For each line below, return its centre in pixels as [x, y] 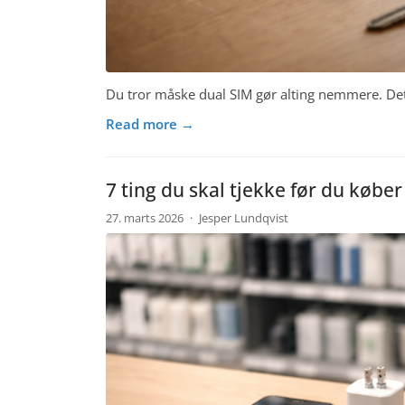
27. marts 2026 [146, 217]
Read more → [150, 123]
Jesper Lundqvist [243, 217]
